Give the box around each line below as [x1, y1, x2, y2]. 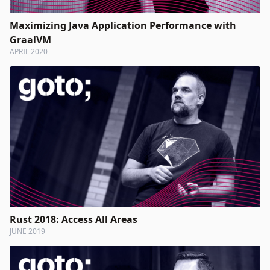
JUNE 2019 [10, 226, 45, 236]
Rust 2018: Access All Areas [10, 213, 137, 226]
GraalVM [10, 33, 51, 46]
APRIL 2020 [10, 46, 48, 57]
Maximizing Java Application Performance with [10, 19, 236, 32]
